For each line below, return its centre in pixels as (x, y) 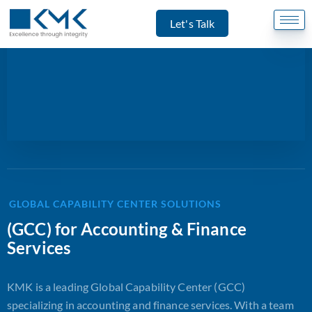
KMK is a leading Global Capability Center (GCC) (126, 287)
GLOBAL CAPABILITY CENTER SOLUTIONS (115, 204)
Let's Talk (193, 23)
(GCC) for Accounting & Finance (127, 229)
